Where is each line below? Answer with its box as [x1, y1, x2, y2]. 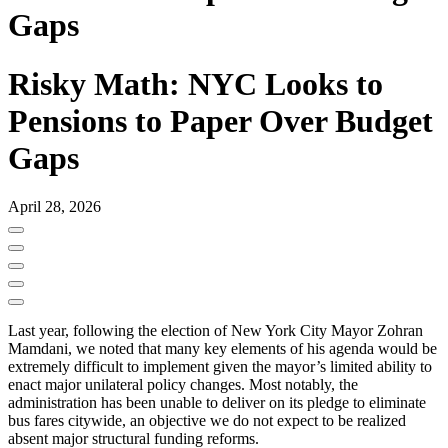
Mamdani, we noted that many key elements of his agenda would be [8, 339, 437, 357]
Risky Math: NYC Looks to [8, 65, 383, 102]
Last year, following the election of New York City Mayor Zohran [8, 321, 423, 339]
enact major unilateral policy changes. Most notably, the [8, 375, 358, 393]
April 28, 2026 [8, 197, 101, 215]
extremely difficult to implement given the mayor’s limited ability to [8, 357, 432, 375]
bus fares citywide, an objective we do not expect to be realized [8, 411, 406, 429]
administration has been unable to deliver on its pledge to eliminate [8, 393, 426, 411]
